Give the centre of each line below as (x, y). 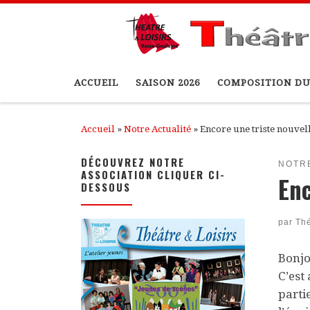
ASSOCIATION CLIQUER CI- (153, 175)
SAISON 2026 (167, 83)
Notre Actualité (157, 129)
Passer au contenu (64, 19)
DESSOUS (106, 187)
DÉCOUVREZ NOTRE (133, 162)
